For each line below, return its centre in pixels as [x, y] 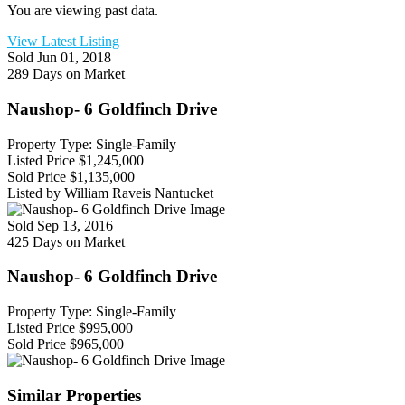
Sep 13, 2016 [75, 225]
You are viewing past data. [83, 11]
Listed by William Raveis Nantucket [110, 193]
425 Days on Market [66, 241]
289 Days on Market [66, 74]
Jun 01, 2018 [74, 58]
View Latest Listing [63, 42]
